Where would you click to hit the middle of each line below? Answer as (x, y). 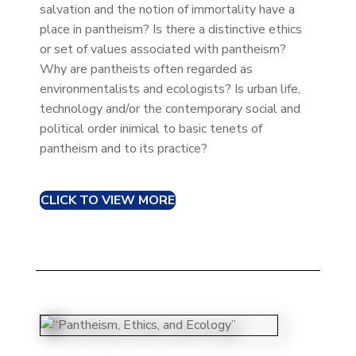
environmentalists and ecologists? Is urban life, (170, 89)
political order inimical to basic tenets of (151, 129)
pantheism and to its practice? (123, 149)
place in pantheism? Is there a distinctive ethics (170, 30)
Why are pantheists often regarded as (146, 70)
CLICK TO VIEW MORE (107, 201)
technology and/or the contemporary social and (170, 109)
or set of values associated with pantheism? (163, 50)
